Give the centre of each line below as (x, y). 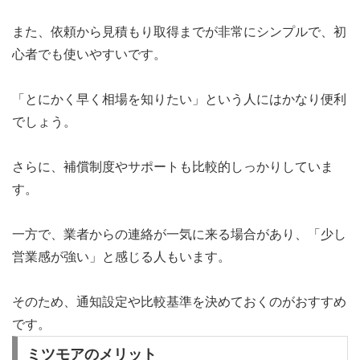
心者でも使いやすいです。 (89, 55)
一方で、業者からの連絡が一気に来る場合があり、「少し (179, 235)
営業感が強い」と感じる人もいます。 (121, 257)
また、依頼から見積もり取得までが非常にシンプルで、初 (179, 32)
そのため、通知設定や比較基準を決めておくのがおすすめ (179, 302)
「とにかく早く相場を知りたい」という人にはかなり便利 (179, 100)
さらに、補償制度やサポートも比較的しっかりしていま (173, 167)
